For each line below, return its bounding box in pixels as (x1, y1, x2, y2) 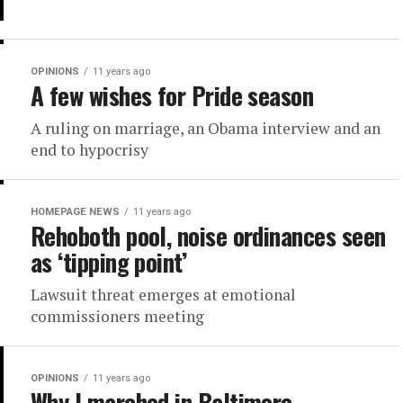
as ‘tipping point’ (31, 244, 187, 281)
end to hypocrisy (31, 139, 148, 161)
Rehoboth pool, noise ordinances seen (31, 218, 386, 255)
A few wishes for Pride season (31, 77, 314, 114)
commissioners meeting (31, 306, 204, 327)
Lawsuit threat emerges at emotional (31, 284, 296, 306)
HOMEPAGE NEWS (31, 206, 120, 219)
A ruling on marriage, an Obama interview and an (31, 118, 381, 139)
